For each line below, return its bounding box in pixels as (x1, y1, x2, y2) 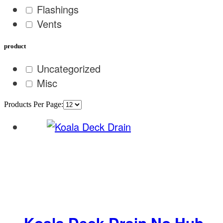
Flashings (37, 2, 79, 17)
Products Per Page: (4, 100, 63, 109)
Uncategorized (37, 61, 101, 76)
